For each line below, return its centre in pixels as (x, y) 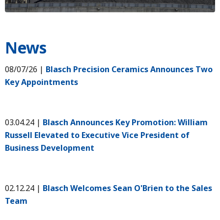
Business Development (50, 148)
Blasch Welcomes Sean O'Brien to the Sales (127, 188)
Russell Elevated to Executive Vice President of (97, 135)
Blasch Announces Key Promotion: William (125, 123)
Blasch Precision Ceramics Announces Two (129, 69)
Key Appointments (41, 82)
